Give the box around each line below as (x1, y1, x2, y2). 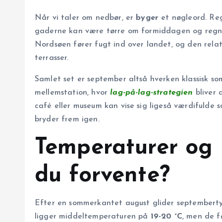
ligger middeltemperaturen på (35, 213, 151, 221)
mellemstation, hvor (35, 89, 111, 97)
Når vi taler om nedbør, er (35, 14, 136, 22)
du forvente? (35, 165, 170, 187)
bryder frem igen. (35, 115, 100, 124)
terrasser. (35, 54, 69, 62)
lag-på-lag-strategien (110, 89, 193, 97)
